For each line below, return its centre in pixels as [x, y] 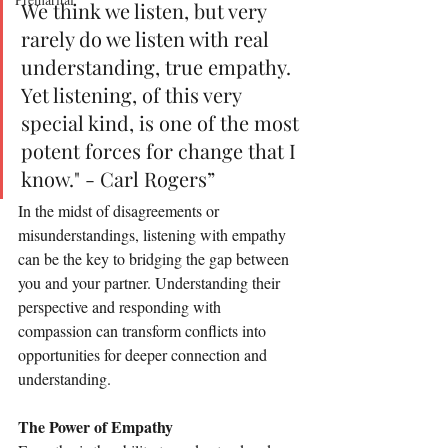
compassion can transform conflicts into [144, 330]
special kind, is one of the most [162, 122]
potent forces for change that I [161, 150]
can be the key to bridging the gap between [155, 258]
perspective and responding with [121, 306]
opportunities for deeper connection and [144, 354]
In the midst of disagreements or [120, 210]
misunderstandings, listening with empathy [154, 234]
